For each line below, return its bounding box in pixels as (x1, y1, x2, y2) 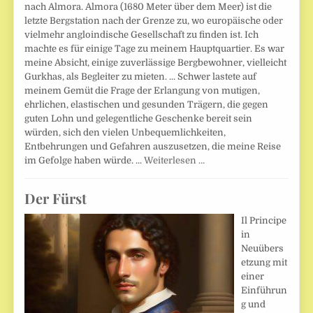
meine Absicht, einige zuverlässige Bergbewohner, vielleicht (24, 57, 287, 68)
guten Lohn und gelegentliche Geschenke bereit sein (24, 112, 253, 124)
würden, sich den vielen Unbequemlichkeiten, (24, 126, 226, 138)
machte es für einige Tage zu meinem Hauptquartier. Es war (24, 43, 285, 54)
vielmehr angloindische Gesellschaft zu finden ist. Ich (24, 29, 259, 40)
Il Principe (241, 214, 287, 226)
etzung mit (241, 256, 288, 268)
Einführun (241, 284, 288, 296)
